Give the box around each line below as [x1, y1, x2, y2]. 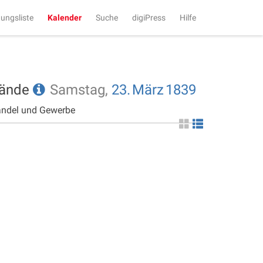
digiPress [132, 13, 166, 22]
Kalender [48, 13, 82, 22]
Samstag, [50, 82, 112, 98]
